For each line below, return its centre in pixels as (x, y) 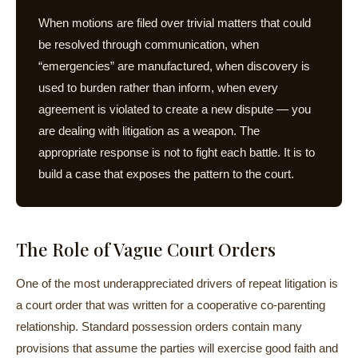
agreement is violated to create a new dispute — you (175, 109)
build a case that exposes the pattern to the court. (166, 174)
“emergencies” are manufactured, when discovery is (174, 66)
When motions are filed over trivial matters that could (175, 23)
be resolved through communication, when (149, 44)
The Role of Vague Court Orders (146, 249)
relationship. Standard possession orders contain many (159, 326)
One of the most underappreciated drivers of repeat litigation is (177, 283)
